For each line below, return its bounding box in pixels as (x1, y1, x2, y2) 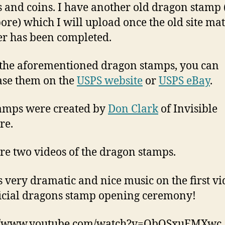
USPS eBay (159, 74, 210, 88)
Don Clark (108, 102, 158, 116)
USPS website (77, 74, 143, 88)
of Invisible (158, 102, 217, 116)
